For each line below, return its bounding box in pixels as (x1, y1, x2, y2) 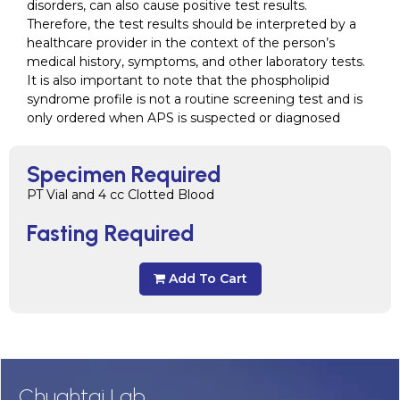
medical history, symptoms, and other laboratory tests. (27, 54, 365, 70)
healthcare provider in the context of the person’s (27, 35, 335, 51)
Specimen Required (27, 161, 221, 187)
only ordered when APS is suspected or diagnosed (27, 110, 340, 126)
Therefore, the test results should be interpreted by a (27, 16, 356, 32)
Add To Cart (168, 271, 247, 287)
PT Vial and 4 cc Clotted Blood (27, 187, 214, 203)
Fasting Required (27, 220, 195, 246)
